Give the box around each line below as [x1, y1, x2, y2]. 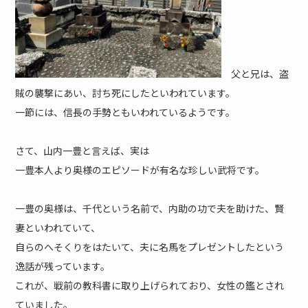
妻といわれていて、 [15, 221, 101, 235]
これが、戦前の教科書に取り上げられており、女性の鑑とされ [15, 278, 285, 293]
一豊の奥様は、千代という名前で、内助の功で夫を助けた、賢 [15, 201, 285, 216]
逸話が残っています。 [15, 259, 111, 274]
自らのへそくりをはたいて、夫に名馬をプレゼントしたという [15, 240, 285, 254]
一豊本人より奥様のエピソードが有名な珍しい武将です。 [15, 163, 265, 177]
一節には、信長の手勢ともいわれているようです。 [15, 105, 236, 120]
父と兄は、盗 [221, 67, 289, 81]
